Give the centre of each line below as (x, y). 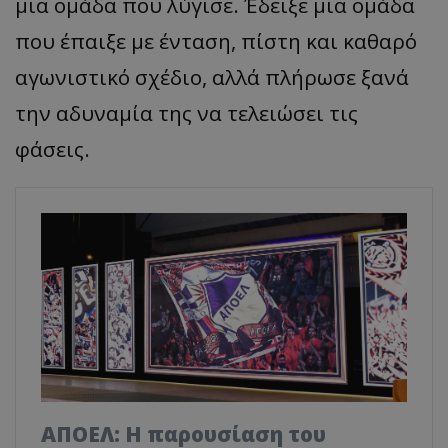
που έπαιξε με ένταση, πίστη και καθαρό (216, 41)
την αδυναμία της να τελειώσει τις (186, 113)
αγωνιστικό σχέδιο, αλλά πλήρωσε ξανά (212, 77)
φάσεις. (52, 149)
